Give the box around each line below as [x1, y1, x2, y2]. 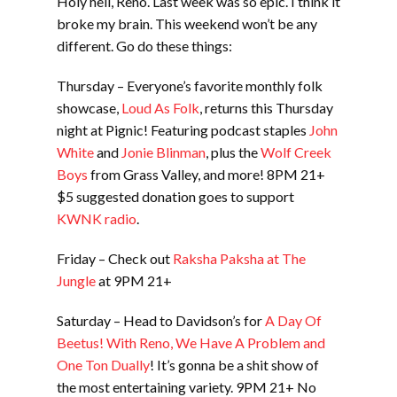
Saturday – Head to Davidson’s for [57, 312, 265, 330]
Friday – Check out [57, 250, 173, 268]
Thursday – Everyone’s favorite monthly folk [57, 77, 323, 95]
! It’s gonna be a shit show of [150, 356, 319, 374]
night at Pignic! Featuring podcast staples [57, 121, 309, 139]
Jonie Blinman [121, 144, 206, 161]
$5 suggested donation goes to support [57, 188, 294, 206]
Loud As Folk [121, 99, 199, 117]
